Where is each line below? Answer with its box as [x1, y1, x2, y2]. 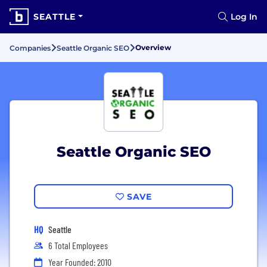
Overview [135, 43, 171, 52]
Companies [10, 44, 51, 52]
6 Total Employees [48, 240, 108, 251]
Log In [231, 11, 257, 22]
